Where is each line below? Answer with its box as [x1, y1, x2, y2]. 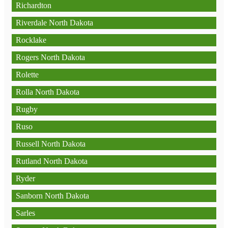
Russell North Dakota [16, 139, 85, 148]
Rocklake [16, 36, 46, 44]
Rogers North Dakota [16, 53, 85, 62]
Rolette [16, 70, 39, 79]
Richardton [16, 1, 51, 10]
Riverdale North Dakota [16, 18, 93, 27]
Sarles [16, 209, 35, 217]
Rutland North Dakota [16, 157, 88, 165]
